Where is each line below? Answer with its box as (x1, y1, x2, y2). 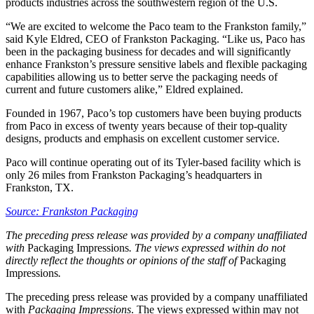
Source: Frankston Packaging (6, 205, 138, 218)
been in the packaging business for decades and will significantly (6, 46, 291, 58)
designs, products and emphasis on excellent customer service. (6, 132, 280, 145)
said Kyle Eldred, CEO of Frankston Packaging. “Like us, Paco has (6, 33, 305, 46)
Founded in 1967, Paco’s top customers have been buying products (6, 107, 301, 120)
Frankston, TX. (6, 182, 74, 194)
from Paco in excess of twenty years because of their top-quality (6, 120, 287, 132)
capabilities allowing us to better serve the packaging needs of (6, 71, 278, 83)
